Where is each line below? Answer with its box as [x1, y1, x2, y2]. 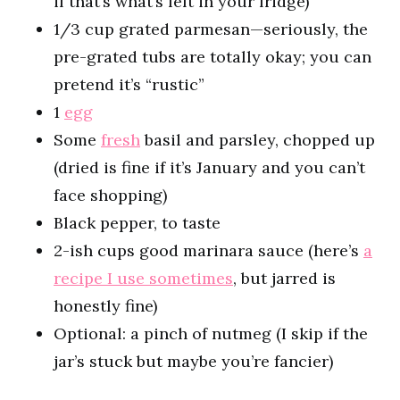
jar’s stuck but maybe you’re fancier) [54, 351, 333, 371]
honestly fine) [54, 296, 157, 316]
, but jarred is [233, 268, 336, 288]
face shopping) [54, 185, 167, 205]
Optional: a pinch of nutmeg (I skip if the [54, 323, 368, 344]
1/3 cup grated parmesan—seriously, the [54, 19, 368, 39]
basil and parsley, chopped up [140, 129, 375, 150]
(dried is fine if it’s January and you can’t [54, 157, 365, 178]
